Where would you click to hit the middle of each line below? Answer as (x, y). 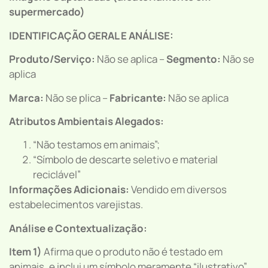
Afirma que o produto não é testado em (132, 252)
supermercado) (47, 12)
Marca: (26, 98)
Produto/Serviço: (52, 59)
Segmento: (194, 59)
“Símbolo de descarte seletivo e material (125, 160)
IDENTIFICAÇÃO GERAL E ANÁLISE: (91, 35)
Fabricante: (139, 98)
